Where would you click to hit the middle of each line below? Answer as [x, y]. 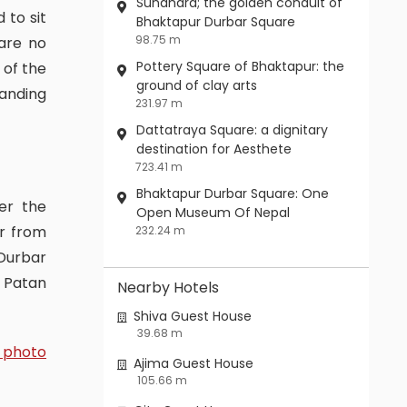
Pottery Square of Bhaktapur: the [240, 67]
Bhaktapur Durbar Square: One [232, 194]
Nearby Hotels [173, 288]
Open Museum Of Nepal [213, 213]
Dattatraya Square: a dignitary [232, 130]
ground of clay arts [196, 86]
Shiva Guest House [192, 317]
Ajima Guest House [193, 364]
